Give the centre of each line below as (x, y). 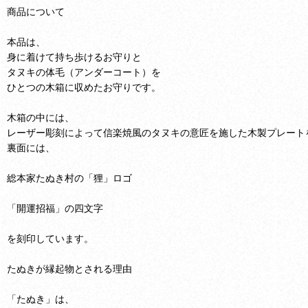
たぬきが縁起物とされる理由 (69, 268)
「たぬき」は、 (41, 298)
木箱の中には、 (41, 117)
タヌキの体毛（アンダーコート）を (84, 71)
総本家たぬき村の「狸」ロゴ (69, 177)
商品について (36, 11)
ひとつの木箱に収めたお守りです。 (84, 87)
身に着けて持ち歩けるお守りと (74, 56)
